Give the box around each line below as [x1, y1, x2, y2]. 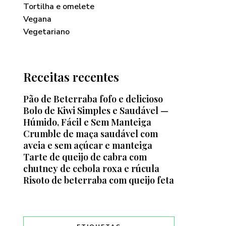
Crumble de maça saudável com [23, 128, 158, 140]
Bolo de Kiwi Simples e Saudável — [23, 104, 168, 117]
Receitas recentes [23, 69, 119, 85]
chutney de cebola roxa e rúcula [23, 162, 159, 175]
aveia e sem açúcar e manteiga [23, 139, 152, 151]
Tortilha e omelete [23, 1, 94, 12]
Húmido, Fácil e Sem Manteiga [23, 116, 151, 128]
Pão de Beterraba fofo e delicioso [23, 93, 163, 105]
